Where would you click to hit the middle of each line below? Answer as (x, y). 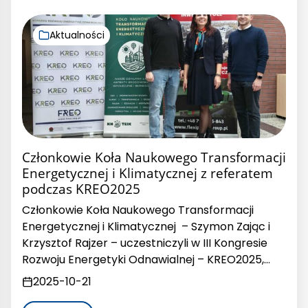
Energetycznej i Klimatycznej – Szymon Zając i (146, 226)
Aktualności (77, 35)
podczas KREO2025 (81, 188)
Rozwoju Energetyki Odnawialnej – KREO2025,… (146, 259)
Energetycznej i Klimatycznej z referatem (147, 173)
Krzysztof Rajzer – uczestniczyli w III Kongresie (145, 243)
